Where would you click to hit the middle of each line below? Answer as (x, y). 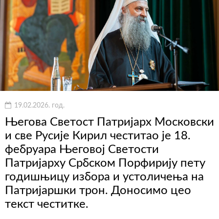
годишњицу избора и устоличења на (104, 177)
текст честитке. (47, 205)
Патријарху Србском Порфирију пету (105, 164)
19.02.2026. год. (38, 106)
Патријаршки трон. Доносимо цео (98, 191)
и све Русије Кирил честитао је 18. (98, 136)
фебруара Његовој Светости (82, 150)
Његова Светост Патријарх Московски (109, 122)
